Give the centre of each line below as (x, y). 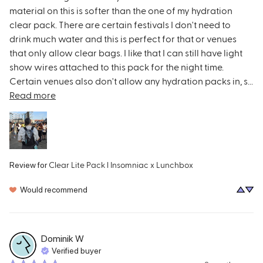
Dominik (57, 239)
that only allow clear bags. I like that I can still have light (126, 52)
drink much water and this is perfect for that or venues (123, 38)
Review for (28, 165)
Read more (33, 95)
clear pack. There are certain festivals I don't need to (120, 24)
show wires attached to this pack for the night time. (117, 66)
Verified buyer (76, 251)
